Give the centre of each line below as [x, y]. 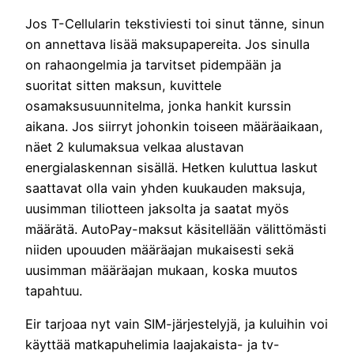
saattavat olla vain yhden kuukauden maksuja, [166, 188]
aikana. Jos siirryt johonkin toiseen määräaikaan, [174, 126]
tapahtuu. [54, 290]
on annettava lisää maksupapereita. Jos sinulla [168, 44]
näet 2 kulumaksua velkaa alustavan [135, 147]
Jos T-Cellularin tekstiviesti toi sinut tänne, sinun [175, 23]
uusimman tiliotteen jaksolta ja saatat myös [157, 208]
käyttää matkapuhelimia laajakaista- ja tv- [153, 344]
